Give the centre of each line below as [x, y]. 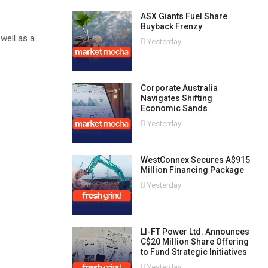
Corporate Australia [179, 88]
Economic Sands [174, 108]
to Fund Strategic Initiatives [194, 252]
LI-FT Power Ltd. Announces [195, 232]
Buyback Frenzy [171, 26]
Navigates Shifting [176, 98]
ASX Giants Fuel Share [184, 16]
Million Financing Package [192, 170]
